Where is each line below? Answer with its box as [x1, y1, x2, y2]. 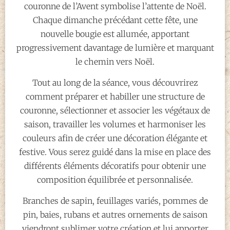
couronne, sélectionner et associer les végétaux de [20, 105, 210, 116]
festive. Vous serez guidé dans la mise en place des [19, 146, 211, 157]
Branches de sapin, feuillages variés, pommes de [22, 195, 208, 206]
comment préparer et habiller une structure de [25, 91, 205, 102]
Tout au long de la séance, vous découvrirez [32, 77, 198, 88]
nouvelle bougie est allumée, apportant [41, 28, 189, 39]
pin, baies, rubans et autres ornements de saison [23, 209, 207, 220]
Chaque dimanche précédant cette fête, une [32, 14, 198, 25]
